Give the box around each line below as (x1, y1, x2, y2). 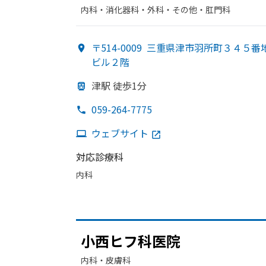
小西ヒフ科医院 (81, 230, 180, 251)
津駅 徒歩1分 (91, 78, 147, 93)
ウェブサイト (91, 126, 148, 140)
